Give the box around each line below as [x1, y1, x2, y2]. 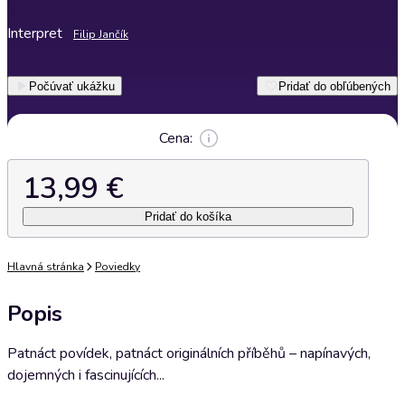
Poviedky [95, 259, 140, 274]
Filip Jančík [73, 27, 128, 42]
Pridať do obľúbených [278, 79, 391, 93]
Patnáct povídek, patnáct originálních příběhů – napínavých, [7, 344, 371, 363]
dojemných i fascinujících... [7, 365, 165, 385]
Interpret [7, 24, 62, 43]
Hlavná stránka [7, 259, 84, 274]
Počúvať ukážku [29, 79, 115, 93]
